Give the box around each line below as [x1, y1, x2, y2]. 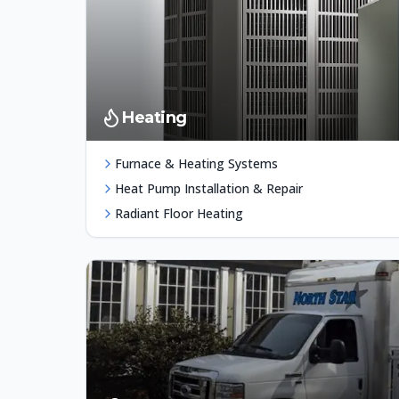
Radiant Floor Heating [115, 205, 243, 223]
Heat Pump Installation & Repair [115, 180, 303, 198]
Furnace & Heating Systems [115, 155, 278, 173]
